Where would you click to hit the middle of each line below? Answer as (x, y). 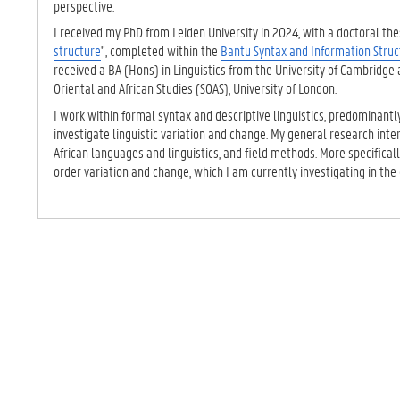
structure (77, 51)
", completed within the (161, 51)
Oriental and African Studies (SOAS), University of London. (195, 88)
